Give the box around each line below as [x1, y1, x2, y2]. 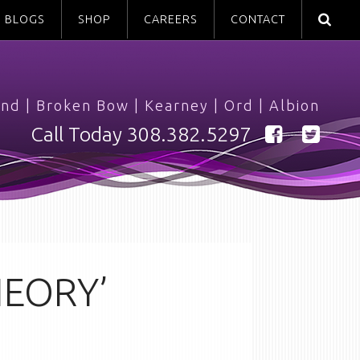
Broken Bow [36, 97, 129, 113]
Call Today [31, 123, 127, 145]
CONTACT [231, 13, 285, 26]
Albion [269, 97, 320, 113]
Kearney [145, 97, 209, 113]
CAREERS [144, 13, 198, 26]
